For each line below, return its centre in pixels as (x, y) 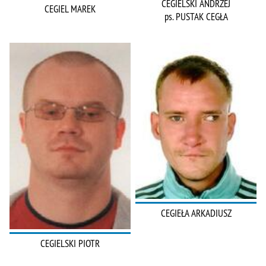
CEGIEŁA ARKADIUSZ (196, 213)
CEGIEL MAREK (70, 9)
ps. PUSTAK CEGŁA (196, 16)
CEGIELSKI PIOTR (70, 243)
